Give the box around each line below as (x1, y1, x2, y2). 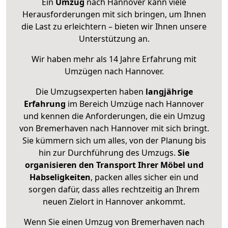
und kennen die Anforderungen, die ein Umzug (23, 110, 205, 122)
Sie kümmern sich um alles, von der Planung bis (22, 135, 206, 147)
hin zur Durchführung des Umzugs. (39, 147, 178, 159)
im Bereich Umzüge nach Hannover (66, 98, 204, 110)
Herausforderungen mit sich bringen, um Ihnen (22, 9, 206, 20)
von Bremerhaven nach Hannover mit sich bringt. (19, 123, 209, 134)
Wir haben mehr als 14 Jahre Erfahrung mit (32, 53, 196, 65)
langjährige (145, 86, 193, 98)
